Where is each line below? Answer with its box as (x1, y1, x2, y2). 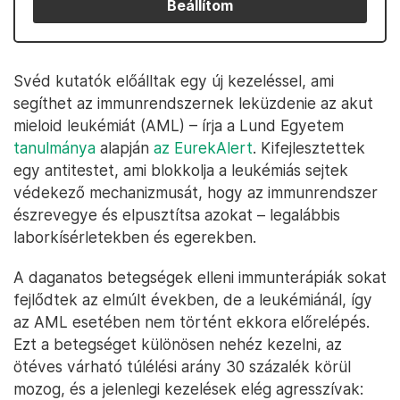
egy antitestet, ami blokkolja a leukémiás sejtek (13, 161, 348, 179)
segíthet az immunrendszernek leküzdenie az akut (13, 94, 373, 112)
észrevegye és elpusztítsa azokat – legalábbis (13, 205, 340, 224)
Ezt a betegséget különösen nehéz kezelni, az (13, 335, 342, 354)
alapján (96, 138, 154, 157)
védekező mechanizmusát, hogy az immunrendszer (13, 183, 378, 202)
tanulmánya (13, 138, 96, 157)
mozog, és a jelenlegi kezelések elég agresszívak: (13, 379, 363, 398)
